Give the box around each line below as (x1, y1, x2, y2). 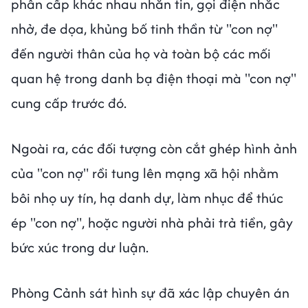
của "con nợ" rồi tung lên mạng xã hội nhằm (11, 163, 278, 184)
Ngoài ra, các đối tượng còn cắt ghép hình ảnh (11, 138, 297, 159)
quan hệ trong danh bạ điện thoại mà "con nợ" (11, 68, 296, 89)
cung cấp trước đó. (11, 93, 126, 113)
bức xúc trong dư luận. (11, 237, 148, 258)
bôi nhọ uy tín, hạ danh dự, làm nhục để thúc (11, 188, 283, 208)
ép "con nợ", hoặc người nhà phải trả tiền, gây (11, 212, 293, 233)
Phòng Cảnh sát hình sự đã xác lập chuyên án (11, 283, 289, 303)
